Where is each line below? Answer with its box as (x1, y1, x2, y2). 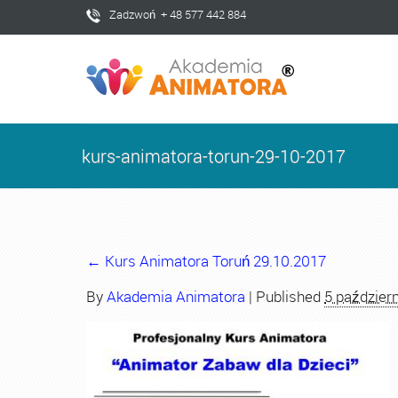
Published (252, 286, 324, 306)
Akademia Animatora (107, 286, 245, 306)
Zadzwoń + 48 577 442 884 (109, 6, 246, 22)
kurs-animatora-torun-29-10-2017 (82, 144, 346, 168)
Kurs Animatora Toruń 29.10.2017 (101, 251, 326, 271)
